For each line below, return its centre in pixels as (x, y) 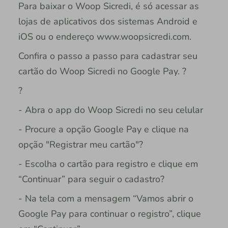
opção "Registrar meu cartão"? (80, 145)
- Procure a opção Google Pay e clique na (103, 130)
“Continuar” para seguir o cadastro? (91, 179)
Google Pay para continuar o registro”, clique (109, 214)
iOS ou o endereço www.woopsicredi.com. (105, 37)
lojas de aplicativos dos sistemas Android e (108, 22)
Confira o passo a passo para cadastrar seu (108, 56)
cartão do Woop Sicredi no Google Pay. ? (102, 72)
